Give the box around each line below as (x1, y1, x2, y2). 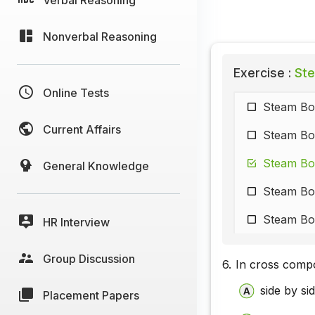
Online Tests (43, 85, 109, 100)
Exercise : (233, 65, 291, 81)
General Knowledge (43, 158, 149, 173)
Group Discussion (43, 251, 135, 266)
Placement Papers (43, 288, 139, 302)
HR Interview (43, 214, 110, 229)
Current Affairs (43, 122, 121, 136)
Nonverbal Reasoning (43, 29, 157, 44)
